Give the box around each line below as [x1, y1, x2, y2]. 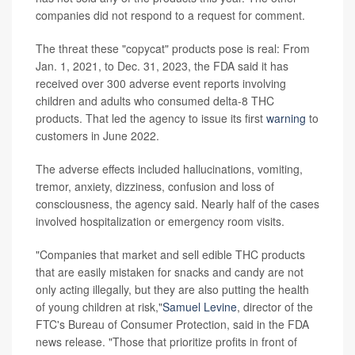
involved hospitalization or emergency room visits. [36, 212, 284, 229]
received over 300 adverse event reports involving [36, 74, 286, 91]
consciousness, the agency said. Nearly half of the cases [36, 195, 319, 212]
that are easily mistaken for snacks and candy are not [36, 263, 303, 280]
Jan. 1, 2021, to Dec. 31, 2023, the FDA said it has [36, 57, 288, 74]
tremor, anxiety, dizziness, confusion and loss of [36, 177, 274, 194]
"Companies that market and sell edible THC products [36, 246, 305, 262]
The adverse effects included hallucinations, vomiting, [36, 160, 303, 177]
